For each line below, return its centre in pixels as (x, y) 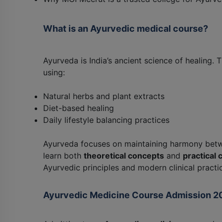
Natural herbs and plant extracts (104, 96)
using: (54, 72)
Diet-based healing (79, 108)
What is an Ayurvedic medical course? (126, 28)
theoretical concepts (124, 155)
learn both (63, 155)
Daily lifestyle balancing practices (106, 120)
